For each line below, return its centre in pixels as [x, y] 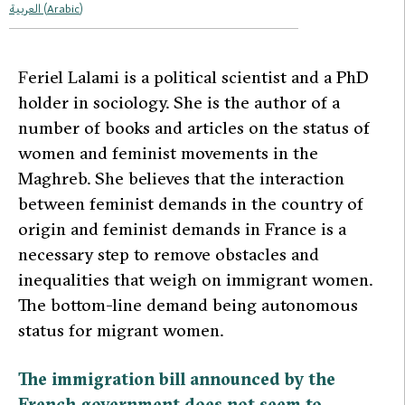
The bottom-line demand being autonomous [188, 305]
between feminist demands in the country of [191, 204]
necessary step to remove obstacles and [169, 254]
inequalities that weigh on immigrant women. [195, 280]
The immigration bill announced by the [177, 378]
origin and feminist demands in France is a [182, 229]
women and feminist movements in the [168, 153]
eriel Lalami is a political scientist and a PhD [198, 77]
